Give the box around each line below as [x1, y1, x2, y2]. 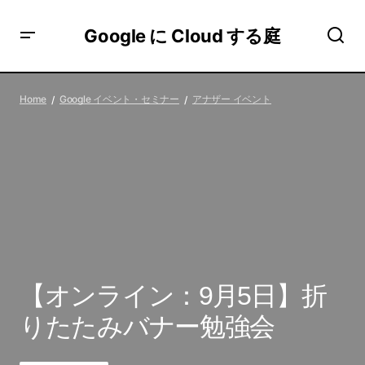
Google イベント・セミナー [59, 93, 179, 105]
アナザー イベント [191, 93, 271, 105]
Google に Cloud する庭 [84, 24, 281, 46]
